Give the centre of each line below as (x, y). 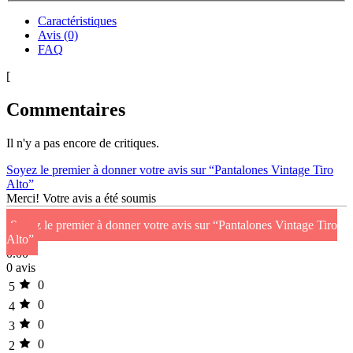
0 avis (21, 268)
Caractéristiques (77, 21)
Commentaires (66, 110)
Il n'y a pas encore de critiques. (83, 143)
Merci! (23, 199)
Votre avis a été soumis (99, 199)
